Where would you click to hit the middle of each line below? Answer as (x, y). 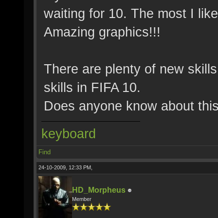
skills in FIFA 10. (92, 87)
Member (82, 199)
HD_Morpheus (99, 190)
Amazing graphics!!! (102, 32)
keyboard (69, 134)
